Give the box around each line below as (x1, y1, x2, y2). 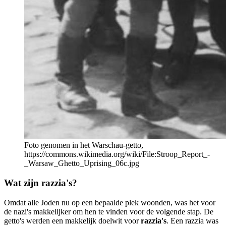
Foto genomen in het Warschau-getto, (24, 141, 143, 150)
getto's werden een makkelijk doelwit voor (4, 216, 141, 225)
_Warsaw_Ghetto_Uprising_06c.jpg (24, 159, 139, 168)
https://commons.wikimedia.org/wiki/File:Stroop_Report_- (24, 150, 210, 159)
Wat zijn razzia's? (4, 178, 77, 189)
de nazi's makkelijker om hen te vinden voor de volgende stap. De (4, 207, 213, 216)
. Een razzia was (166, 216, 218, 225)
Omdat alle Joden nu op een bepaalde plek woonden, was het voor (4, 198, 215, 207)
